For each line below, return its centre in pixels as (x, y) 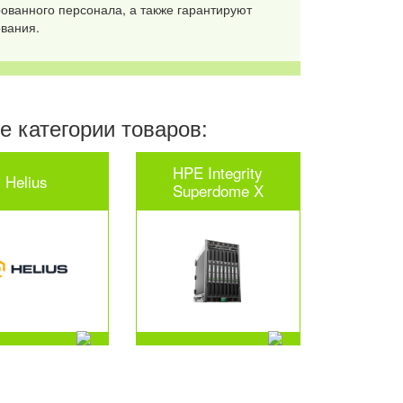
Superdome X (218, 190)
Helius (27, 181)
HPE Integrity (218, 172)
